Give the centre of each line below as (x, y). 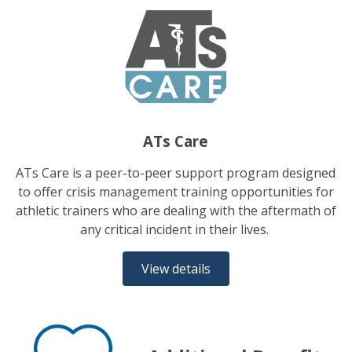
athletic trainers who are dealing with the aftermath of (176, 211)
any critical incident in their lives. (176, 230)
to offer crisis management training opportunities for (176, 192)
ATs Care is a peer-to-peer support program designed (176, 173)
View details (176, 269)
